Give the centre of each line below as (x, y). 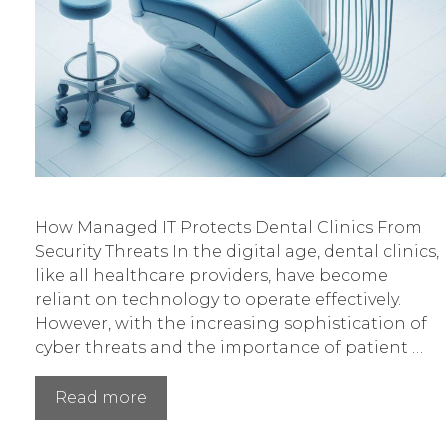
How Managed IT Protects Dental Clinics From (228, 228)
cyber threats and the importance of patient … (229, 348)
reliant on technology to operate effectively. (218, 300)
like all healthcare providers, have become (211, 276)
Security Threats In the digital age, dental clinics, (237, 252)
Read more (101, 398)
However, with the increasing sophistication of (231, 324)
